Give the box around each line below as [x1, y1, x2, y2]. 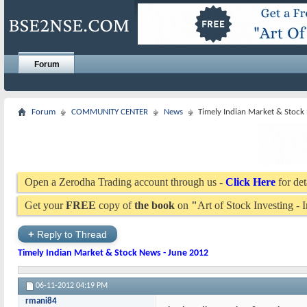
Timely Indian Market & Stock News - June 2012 [18, 248, 208, 258]
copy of [96, 199, 134, 211]
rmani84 [25, 297, 57, 306]
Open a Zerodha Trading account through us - [25, 176, 225, 188]
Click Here [225, 176, 275, 188]
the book [134, 199, 175, 211]
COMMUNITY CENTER [71, 108, 148, 116]
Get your [25, 199, 66, 211]
